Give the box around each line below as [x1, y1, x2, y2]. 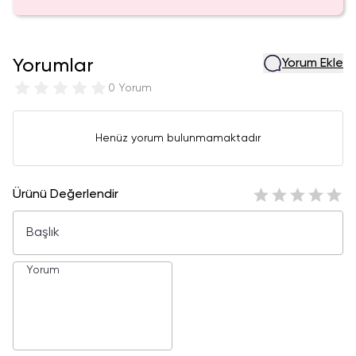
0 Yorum [108, 83, 152, 94]
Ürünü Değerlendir [13, 188, 118, 201]
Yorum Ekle [282, 56, 343, 70]
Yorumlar [13, 56, 94, 75]
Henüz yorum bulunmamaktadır [95, 133, 261, 144]
